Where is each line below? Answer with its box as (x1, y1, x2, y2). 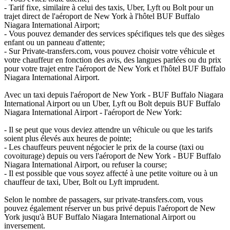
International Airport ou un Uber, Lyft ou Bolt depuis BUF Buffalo (4, 99, 220, 108)
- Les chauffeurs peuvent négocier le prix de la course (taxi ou (4, 143, 204, 152)
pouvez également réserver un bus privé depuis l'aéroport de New (4, 204, 216, 213)
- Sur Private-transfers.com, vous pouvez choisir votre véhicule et (4, 47, 215, 56)
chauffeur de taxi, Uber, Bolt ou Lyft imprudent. (4, 178, 159, 187)
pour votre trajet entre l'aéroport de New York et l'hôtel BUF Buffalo (4, 64, 225, 73)
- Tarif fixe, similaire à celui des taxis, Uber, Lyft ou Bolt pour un (4, 3, 214, 12)
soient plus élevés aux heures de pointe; (4, 134, 131, 143)
